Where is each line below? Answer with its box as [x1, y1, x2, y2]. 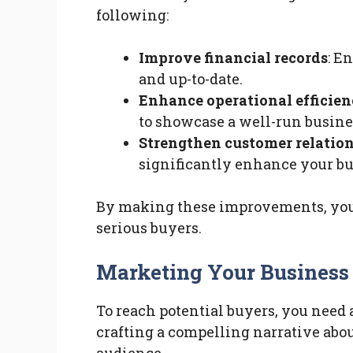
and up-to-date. [139, 69, 243, 89]
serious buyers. [96, 218, 202, 238]
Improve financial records [139, 48, 328, 68]
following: [96, 6, 169, 25]
